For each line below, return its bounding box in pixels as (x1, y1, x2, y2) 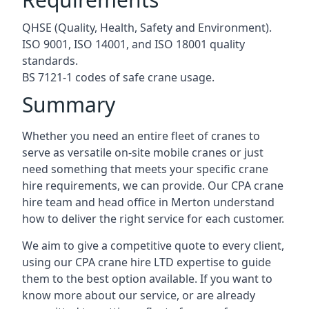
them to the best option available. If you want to (22, 271, 272, 286)
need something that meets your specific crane (22, 161, 268, 177)
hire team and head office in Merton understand (22, 195, 275, 210)
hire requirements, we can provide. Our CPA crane (22, 178, 283, 193)
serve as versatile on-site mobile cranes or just (22, 145, 263, 160)
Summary (22, 90, 115, 119)
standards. (22, 53, 78, 68)
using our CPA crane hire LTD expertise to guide (22, 255, 271, 270)
